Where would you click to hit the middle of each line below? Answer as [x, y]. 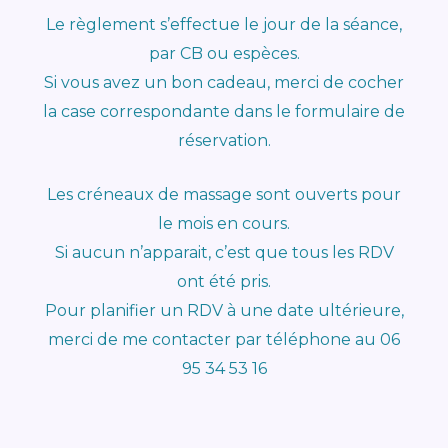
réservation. [224, 140]
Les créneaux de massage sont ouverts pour [224, 195]
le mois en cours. [224, 224]
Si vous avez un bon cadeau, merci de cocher [224, 82]
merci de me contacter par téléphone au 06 [224, 340]
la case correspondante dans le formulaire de [224, 111]
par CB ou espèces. [224, 53]
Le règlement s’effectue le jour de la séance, [224, 24]
